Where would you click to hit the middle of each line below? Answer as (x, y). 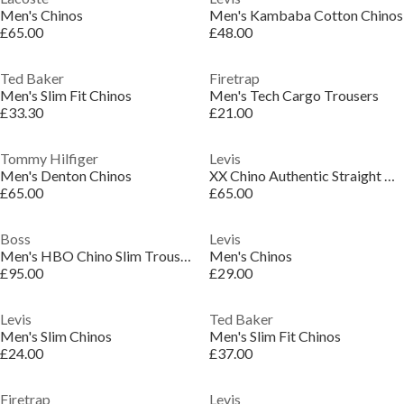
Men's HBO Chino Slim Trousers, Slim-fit (186, 256)
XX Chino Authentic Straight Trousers (389, 175)
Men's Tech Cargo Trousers (294, 95)
